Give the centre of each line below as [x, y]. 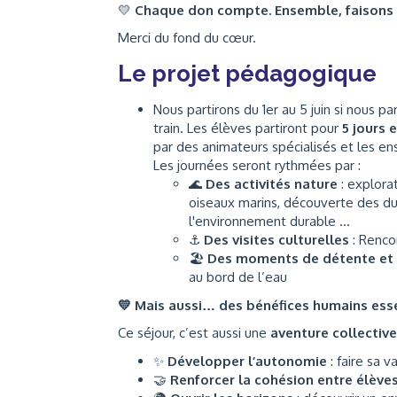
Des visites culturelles [276, 240]
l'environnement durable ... [269, 221]
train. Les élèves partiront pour [248, 128]
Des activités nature [272, 184]
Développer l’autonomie [247, 361]
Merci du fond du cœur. [187, 38]
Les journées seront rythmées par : [257, 165]
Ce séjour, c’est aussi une [194, 333]
